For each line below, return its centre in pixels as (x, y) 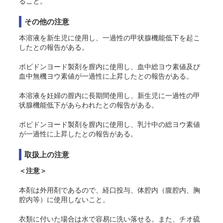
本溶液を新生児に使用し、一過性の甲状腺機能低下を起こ (110, 38)
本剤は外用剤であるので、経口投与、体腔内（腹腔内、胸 (110, 190)
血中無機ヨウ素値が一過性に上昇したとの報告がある (103, 76)
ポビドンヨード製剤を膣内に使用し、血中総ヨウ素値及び (110, 67)
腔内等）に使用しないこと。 (64, 200)
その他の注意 (47, 22)
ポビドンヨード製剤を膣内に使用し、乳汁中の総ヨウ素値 (110, 124)
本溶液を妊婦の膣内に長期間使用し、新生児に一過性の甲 (110, 96)
